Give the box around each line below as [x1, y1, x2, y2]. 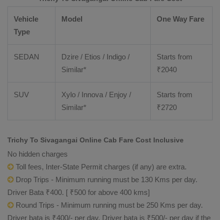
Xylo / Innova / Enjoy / [61, 90, 131, 99]
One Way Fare [157, 15, 204, 23]
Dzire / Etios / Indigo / [61, 53, 130, 61]
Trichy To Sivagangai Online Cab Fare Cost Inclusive [7, 136, 184, 144]
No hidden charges [7, 150, 68, 158]
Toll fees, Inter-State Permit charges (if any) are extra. [14, 163, 187, 171]
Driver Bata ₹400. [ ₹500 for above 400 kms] [7, 188, 150, 196]
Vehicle [14, 15, 38, 23]
